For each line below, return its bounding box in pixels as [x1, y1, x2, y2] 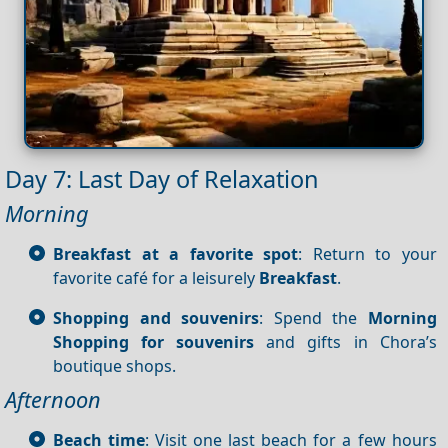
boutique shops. [53, 354, 176, 377]
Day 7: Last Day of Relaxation [5, 162, 319, 195]
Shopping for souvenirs [53, 330, 255, 353]
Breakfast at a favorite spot [53, 242, 299, 265]
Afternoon [5, 384, 101, 414]
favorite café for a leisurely [53, 266, 259, 289]
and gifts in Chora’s [254, 330, 437, 353]
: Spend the [259, 306, 368, 329]
